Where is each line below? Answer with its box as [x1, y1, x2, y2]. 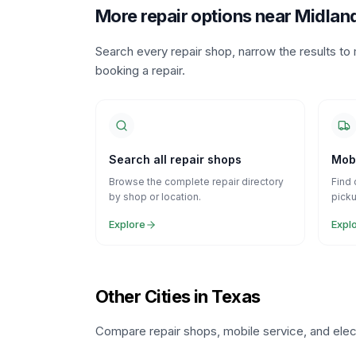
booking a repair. [95, 63, 185, 78]
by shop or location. [109, 191, 201, 203]
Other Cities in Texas [95, 286, 261, 307]
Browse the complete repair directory [109, 176, 284, 188]
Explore [109, 218, 145, 230]
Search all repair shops [109, 153, 242, 166]
